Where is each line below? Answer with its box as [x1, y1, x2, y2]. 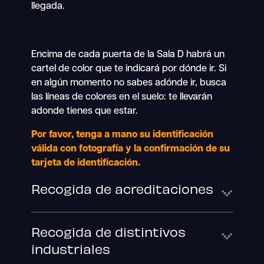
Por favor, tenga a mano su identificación [31, 130, 213, 140]
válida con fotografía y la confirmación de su [31, 144, 230, 154]
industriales [31, 240, 110, 256]
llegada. [31, 1, 65, 11]
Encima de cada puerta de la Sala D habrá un [31, 50, 225, 60]
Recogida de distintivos [31, 223, 186, 239]
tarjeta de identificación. [31, 159, 140, 169]
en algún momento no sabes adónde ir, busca [31, 78, 226, 88]
